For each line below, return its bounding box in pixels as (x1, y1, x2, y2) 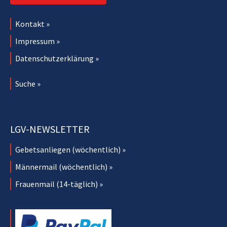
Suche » (15, 78, 41, 89)
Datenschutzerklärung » (15, 53, 99, 63)
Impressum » (15, 35, 60, 46)
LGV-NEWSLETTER (10, 122, 90, 135)
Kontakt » (15, 18, 50, 29)
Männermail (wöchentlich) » (15, 161, 112, 172)
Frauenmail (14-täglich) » (15, 178, 103, 189)
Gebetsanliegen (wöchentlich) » (15, 144, 126, 155)
